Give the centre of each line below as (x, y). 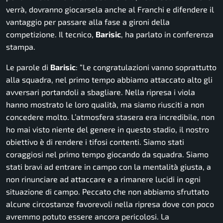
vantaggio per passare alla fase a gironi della (88, 22)
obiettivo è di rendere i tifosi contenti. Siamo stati (95, 142)
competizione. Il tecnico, (51, 34)
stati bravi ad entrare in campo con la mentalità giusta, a (109, 167)
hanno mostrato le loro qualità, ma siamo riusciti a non (105, 105)
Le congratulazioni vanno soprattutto (150, 67)
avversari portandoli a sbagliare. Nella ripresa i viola (101, 92)
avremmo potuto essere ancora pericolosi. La (88, 217)
